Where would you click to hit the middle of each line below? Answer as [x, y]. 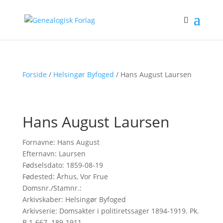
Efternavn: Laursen [54, 154]
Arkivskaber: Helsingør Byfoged [74, 199]
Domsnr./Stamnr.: [52, 188]
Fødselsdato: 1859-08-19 [62, 165]
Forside [34, 74]
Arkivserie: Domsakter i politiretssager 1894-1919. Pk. [111, 211]
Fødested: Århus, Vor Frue [65, 176]
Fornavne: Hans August [61, 142]
